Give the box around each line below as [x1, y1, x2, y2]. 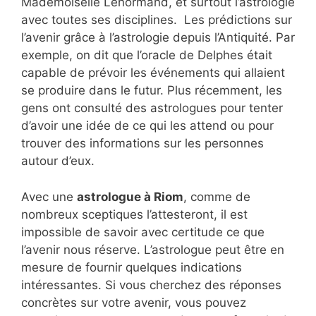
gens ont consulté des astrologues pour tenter [21, 101, 283, 116]
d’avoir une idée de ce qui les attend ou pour [21, 119, 274, 133]
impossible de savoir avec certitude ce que [21, 224, 265, 239]
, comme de [183, 189, 250, 204]
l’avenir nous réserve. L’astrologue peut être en [21, 242, 284, 257]
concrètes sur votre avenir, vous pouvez [21, 295, 246, 310]
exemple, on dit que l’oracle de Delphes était [21, 48, 272, 63]
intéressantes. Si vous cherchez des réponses [21, 277, 281, 292]
